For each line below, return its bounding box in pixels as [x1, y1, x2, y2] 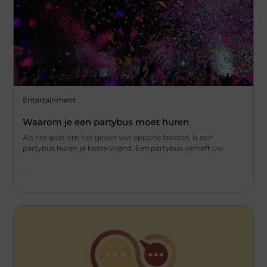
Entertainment [23, 95, 76, 105]
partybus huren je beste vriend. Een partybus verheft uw [23, 144, 224, 153]
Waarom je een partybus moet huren [23, 116, 190, 128]
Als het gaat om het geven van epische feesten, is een [23, 133, 213, 142]
